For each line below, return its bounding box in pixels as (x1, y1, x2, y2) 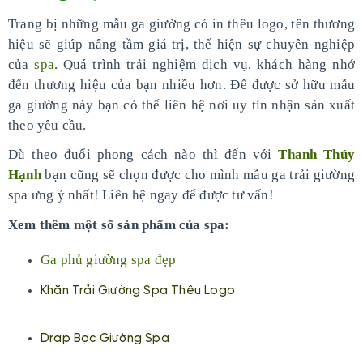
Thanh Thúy (278, 147, 356, 162)
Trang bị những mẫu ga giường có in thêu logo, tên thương (8, 16, 355, 32)
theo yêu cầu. (8, 117, 87, 133)
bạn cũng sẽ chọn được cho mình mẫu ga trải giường (41, 167, 355, 182)
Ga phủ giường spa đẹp (41, 252, 177, 267)
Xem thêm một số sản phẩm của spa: (8, 217, 230, 233)
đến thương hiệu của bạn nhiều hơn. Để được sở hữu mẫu (8, 77, 355, 92)
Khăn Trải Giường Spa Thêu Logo (41, 284, 235, 297)
